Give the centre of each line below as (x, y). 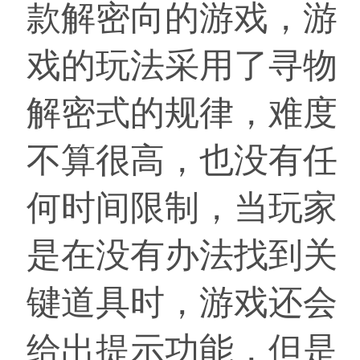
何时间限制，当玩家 (182, 207)
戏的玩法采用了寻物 (182, 65)
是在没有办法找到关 (182, 255)
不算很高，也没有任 (182, 160)
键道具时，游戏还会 (182, 302)
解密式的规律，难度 (182, 112)
